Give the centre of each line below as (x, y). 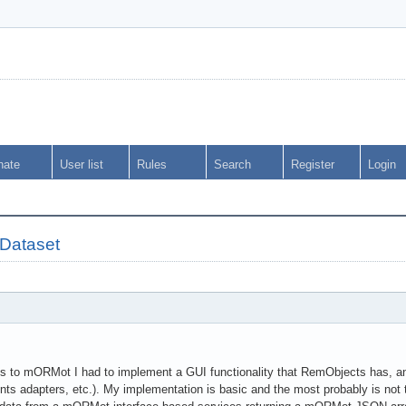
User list (82, 164)
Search (232, 164)
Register (313, 164)
